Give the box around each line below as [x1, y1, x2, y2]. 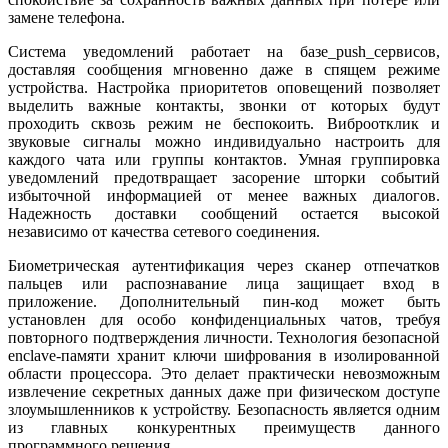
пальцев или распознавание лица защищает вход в [8, 275, 440, 293]
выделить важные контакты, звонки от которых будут [8, 97, 440, 115]
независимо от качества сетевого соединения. [8, 223, 320, 241]
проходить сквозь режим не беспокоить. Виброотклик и [8, 115, 440, 133]
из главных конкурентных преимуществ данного [8, 419, 440, 437]
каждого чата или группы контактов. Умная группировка [8, 151, 440, 169]
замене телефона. [8, 9, 125, 27]
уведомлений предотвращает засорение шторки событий [8, 169, 440, 187]
